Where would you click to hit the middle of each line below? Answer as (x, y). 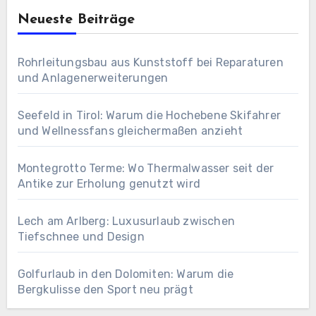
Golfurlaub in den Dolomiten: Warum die (126, 274)
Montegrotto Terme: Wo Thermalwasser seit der (146, 168)
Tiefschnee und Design (81, 236)
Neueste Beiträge (76, 19)
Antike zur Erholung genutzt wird (109, 183)
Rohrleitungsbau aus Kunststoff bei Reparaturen (150, 62)
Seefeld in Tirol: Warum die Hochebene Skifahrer (149, 115)
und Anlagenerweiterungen (93, 78)
